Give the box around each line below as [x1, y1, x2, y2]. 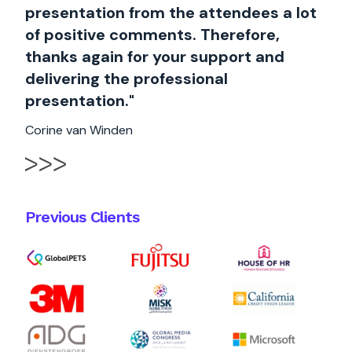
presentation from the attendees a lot [25, 2, 317, 23]
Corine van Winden [25, 122, 133, 138]
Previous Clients [25, 207, 140, 226]
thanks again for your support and [25, 46, 284, 67]
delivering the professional [25, 68, 228, 89]
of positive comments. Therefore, [25, 24, 280, 45]
